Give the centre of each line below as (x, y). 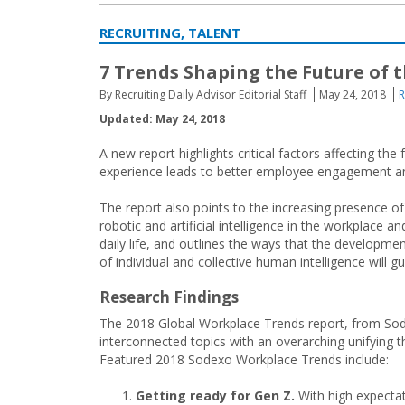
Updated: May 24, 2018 (162, 119)
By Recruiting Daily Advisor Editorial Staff (203, 94)
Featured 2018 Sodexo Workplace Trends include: (244, 359)
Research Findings (169, 297)
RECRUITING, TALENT (170, 33)
